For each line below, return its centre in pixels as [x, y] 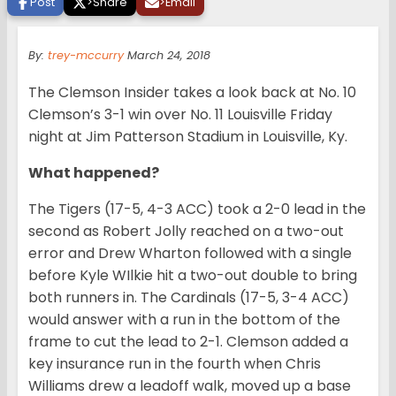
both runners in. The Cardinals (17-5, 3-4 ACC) [189, 298]
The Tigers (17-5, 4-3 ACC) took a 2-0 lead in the [197, 209]
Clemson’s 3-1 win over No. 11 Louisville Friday [180, 115]
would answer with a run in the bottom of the [184, 320]
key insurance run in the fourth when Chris [175, 364]
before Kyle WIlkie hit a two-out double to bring [193, 276]
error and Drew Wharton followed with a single [190, 254]
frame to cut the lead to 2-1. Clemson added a [188, 342]
